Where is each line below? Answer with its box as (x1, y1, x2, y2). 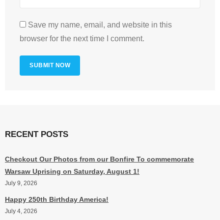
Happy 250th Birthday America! (5, 195, 109, 204)
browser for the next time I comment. (20, 34, 144, 43)
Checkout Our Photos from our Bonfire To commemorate (5, 155, 194, 164)
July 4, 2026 (5, 208, 37, 215)
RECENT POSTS (5, 130, 68, 139)
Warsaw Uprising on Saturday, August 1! (5, 167, 139, 176)
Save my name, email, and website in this (28, 21, 172, 29)
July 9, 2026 (5, 180, 37, 187)
